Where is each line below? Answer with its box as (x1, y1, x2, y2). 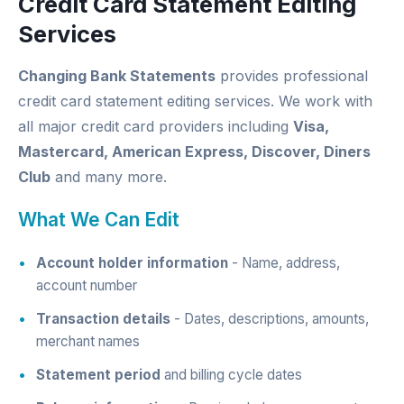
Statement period (36, 366, 161, 383)
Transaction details (36, 310, 170, 327)
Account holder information (36, 254, 228, 271)
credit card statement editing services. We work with (18, 92, 372, 110)
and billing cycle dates (161, 366, 302, 383)
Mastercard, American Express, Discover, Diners (18, 142, 371, 161)
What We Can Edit (18, 208, 179, 231)
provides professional (216, 67, 368, 85)
